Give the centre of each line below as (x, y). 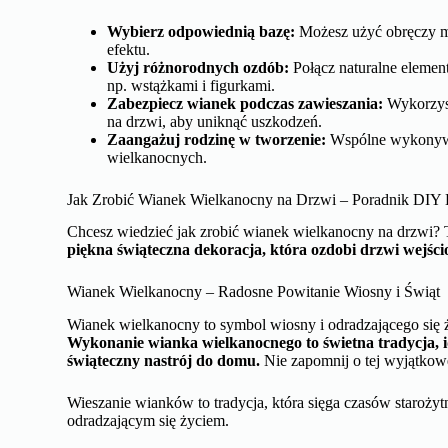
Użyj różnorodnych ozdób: (198, 67)
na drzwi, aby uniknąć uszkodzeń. (215, 121)
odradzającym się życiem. (148, 421)
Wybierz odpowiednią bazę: (201, 31)
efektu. (129, 49)
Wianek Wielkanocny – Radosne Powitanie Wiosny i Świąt (254, 292)
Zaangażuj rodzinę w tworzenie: (217, 139)
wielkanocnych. (157, 157)
